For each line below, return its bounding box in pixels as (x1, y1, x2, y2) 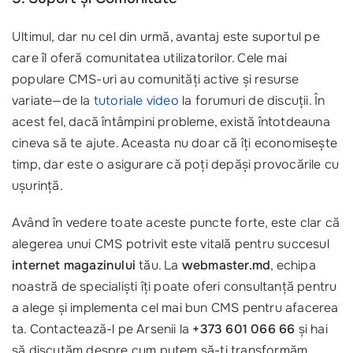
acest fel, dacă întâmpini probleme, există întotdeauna (12, 113, 330, 130)
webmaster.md (181, 257, 271, 273)
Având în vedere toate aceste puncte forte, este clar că (12, 214, 340, 231)
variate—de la (12, 92, 94, 109)
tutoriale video (93, 92, 179, 109)
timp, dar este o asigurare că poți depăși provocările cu (12, 156, 340, 173)
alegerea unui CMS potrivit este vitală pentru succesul (12, 236, 329, 252)
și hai (295, 321, 328, 337)
